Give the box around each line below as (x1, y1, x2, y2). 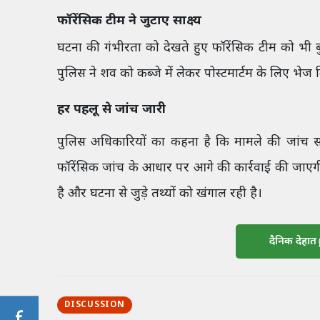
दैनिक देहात (269, 234, 317, 249)
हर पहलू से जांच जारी (57, 101, 166, 119)
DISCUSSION (64, 299, 125, 311)
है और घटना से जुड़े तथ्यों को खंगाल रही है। (57, 186, 262, 203)
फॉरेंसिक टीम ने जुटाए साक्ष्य (57, 13, 201, 30)
